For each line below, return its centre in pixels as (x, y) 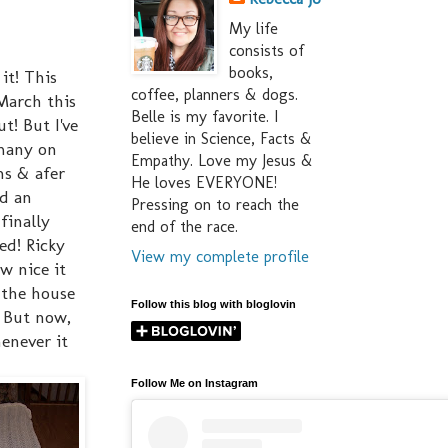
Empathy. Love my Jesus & (222, 161)
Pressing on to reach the (215, 205)
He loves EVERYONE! (204, 183)
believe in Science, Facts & (221, 139)
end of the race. (184, 227)
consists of (266, 51)
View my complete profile (220, 257)
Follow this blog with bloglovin (213, 304)
